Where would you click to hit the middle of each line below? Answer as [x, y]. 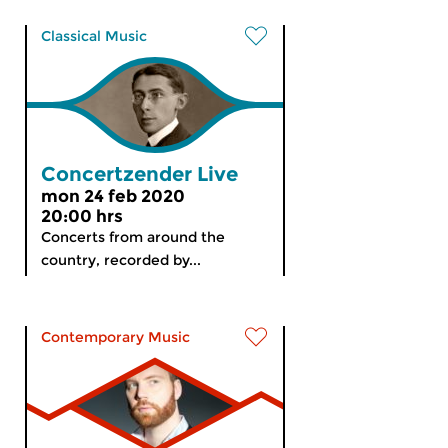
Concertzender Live [139, 174]
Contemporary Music [115, 337]
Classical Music [94, 36]
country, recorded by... [121, 260]
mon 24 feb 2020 [113, 196]
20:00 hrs [82, 216]
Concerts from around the [133, 237]
